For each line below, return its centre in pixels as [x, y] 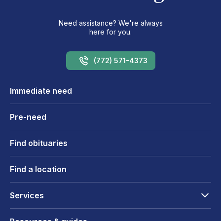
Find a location [38, 169]
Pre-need [28, 117]
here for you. [110, 32]
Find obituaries [39, 143]
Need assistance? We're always [110, 23]
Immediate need [41, 91]
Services [27, 195]
